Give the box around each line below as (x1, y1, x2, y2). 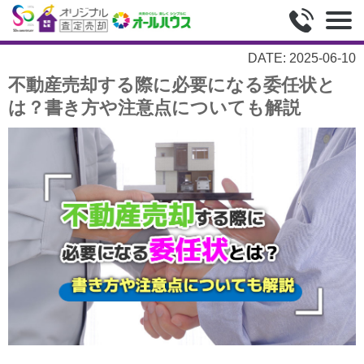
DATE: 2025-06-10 (248, 51, 356, 65)
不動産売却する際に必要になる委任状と (8, 75, 336, 95)
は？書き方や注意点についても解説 (8, 97, 301, 118)
